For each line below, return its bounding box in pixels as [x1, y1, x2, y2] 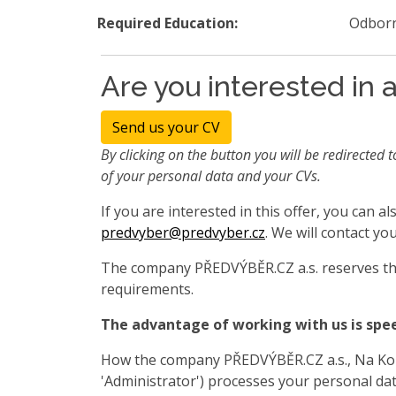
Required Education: [97, 12, 238, 33]
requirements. [101, 278, 194, 299]
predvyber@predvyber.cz [101, 222, 265, 242]
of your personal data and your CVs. [101, 165, 321, 186]
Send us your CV [112, 117, 220, 137]
